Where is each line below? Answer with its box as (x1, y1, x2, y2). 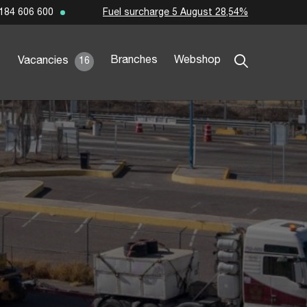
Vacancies (17, 56, 71, 66)
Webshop (173, 56, 221, 65)
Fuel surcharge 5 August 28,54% (102, 8, 248, 17)
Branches (110, 56, 158, 65)
